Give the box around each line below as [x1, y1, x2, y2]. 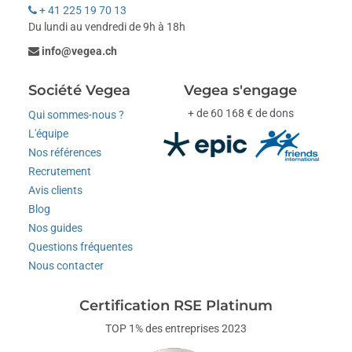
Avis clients [28, 184, 83, 197]
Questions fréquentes [28, 240, 134, 254]
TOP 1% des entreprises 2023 [105, 322, 247, 335]
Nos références [28, 146, 102, 159]
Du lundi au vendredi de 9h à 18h [28, 20, 186, 34]
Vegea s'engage [184, 82, 298, 100]
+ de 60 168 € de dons [187, 107, 294, 120]
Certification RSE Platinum [79, 297, 273, 315]
